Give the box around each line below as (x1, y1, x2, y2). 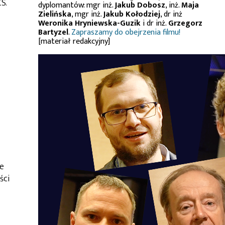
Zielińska (38, 8, 71, 21)
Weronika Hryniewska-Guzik (38, 17, 141, 30)
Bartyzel (38, 26, 68, 39)
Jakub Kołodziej (103, 8, 160, 21)
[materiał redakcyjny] (38, 35, 110, 48)
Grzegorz (168, 17, 202, 30)
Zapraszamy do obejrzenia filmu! (71, 26, 180, 39)
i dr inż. (141, 17, 168, 30)
